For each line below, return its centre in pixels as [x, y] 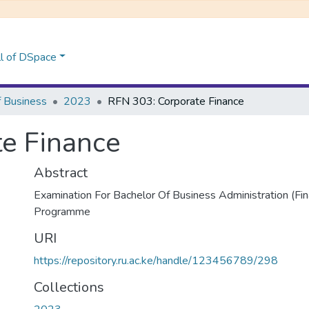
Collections [69, 287]
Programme [62, 212]
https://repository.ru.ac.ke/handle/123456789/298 [156, 261]
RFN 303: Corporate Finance [176, 101]
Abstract [61, 173]
